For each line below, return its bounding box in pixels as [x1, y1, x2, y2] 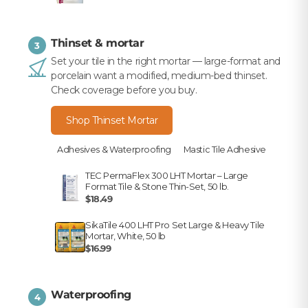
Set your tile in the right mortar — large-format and [51, 55, 280, 68]
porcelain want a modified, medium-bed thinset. [51, 69, 267, 82]
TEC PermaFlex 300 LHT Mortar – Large [85, 170, 248, 181]
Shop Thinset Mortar [66, 114, 158, 127]
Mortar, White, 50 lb [85, 230, 166, 242]
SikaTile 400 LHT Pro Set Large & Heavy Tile [85, 219, 265, 231]
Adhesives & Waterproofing [57, 144, 171, 155]
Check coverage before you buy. [51, 84, 197, 97]
